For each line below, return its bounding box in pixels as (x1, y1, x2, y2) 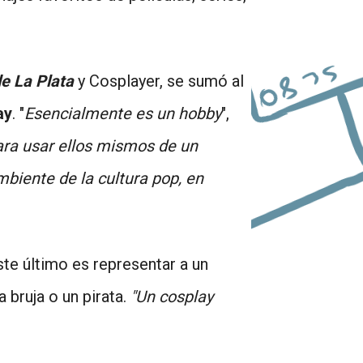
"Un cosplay (130, 286, 213, 306)
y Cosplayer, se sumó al (74, 70, 244, 91)
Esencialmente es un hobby (24, 103, 221, 123)
